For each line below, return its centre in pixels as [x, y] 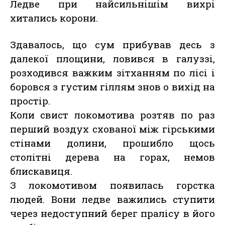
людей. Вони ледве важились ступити [113, 199]
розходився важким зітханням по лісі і [113, 73]
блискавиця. [41, 171]
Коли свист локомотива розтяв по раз [113, 115]
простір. [30, 101]
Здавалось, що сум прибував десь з [113, 45]
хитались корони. [54, 18]
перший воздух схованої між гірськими [113, 129]
